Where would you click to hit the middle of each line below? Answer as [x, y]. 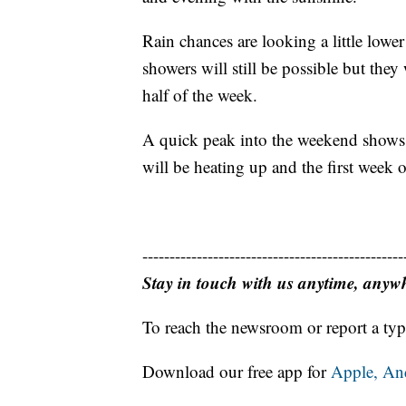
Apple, [357, 372]
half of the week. [200, 95]
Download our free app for [237, 372]
